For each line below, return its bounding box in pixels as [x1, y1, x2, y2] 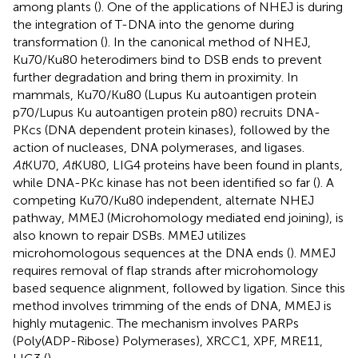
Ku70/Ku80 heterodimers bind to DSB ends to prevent [13, 51, 322, 67]
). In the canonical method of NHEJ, [104, 34, 311, 50]
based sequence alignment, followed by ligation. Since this [13, 280, 345, 296]
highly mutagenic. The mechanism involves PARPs [13, 315, 299, 331]
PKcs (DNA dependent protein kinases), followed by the [13, 121, 330, 137]
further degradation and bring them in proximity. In [13, 69, 298, 85]
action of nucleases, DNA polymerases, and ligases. [13, 139, 304, 155]
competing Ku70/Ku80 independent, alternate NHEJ [13, 192, 314, 208]
